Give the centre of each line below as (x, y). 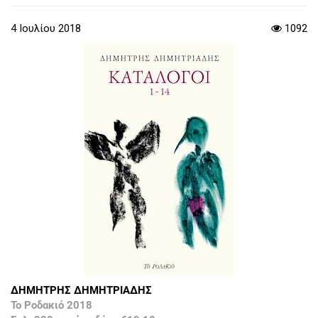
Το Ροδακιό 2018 (51, 306)
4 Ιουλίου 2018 (46, 29)
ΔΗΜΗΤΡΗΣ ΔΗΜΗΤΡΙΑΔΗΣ (81, 291)
